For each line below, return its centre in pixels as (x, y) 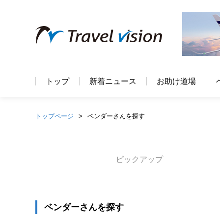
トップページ (55, 116)
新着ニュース (113, 81)
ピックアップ (139, 159)
